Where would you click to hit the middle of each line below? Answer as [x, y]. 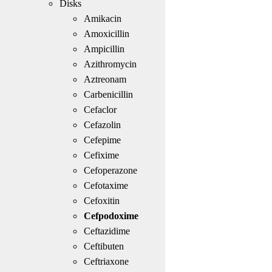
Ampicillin [104, 49]
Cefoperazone [110, 170]
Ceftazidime [107, 231]
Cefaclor [100, 109]
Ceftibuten [104, 246]
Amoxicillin [106, 33]
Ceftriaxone [106, 261]
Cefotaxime [106, 185]
